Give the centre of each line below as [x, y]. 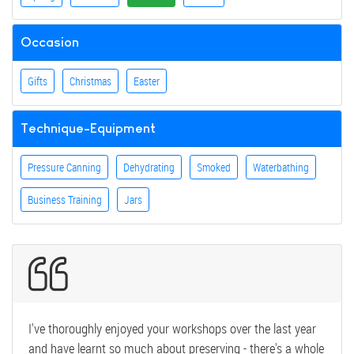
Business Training [65, 200]
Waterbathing [281, 167]
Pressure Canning [64, 167]
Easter [147, 81]
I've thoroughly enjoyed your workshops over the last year [172, 328]
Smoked [214, 167]
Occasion [50, 42]
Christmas [90, 81]
